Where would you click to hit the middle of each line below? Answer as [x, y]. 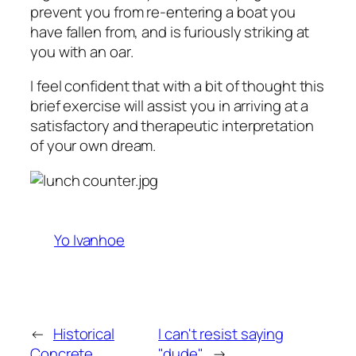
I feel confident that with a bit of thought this [178, 86]
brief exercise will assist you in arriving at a [170, 106]
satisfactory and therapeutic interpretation [172, 126]
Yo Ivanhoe [89, 240]
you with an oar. [82, 51]
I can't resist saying [221, 333]
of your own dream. [93, 146]
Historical [83, 333]
